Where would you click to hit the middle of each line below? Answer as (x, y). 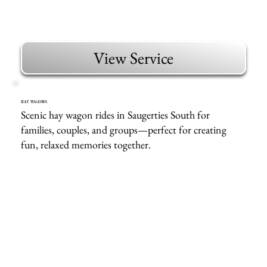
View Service (133, 58)
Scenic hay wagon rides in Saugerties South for (116, 115)
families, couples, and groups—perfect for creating (124, 130)
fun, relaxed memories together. (86, 145)
